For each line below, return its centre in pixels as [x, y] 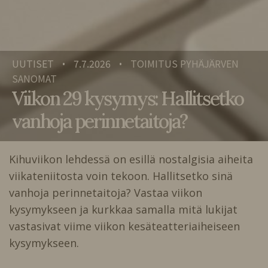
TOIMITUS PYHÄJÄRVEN [185, 64]
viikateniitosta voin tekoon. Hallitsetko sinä [121, 176]
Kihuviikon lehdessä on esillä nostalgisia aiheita [131, 159]
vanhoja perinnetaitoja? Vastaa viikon [106, 193]
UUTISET [33, 64]
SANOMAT [34, 79]
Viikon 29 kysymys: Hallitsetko [128, 99]
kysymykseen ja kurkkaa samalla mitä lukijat [123, 210]
